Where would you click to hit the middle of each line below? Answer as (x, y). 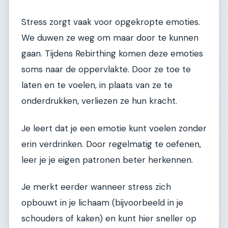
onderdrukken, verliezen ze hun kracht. (99, 101)
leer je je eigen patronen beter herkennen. (107, 160)
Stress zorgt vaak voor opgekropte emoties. (111, 22)
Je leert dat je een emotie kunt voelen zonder (114, 128)
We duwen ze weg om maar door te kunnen (110, 38)
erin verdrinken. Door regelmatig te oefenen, (111, 144)
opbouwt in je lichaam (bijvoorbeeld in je (102, 203)
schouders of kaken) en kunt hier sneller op (109, 219)
